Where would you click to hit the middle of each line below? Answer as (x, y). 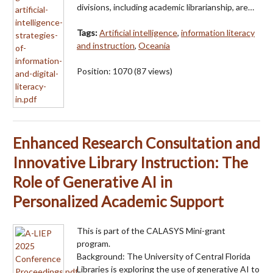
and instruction (106, 45)
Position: (95, 71)
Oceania (154, 45)
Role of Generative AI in (93, 182)
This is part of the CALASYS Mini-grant (151, 230)
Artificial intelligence (138, 32)
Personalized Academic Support (118, 201)
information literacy (218, 32)
